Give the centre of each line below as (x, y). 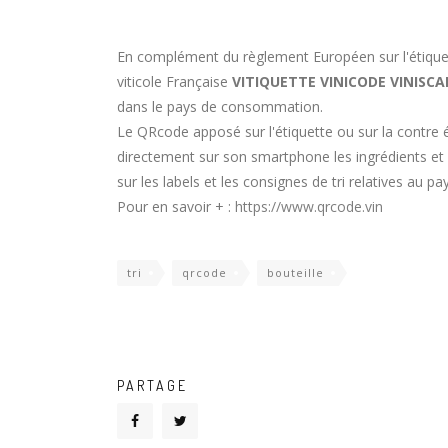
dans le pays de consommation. (220, 107)
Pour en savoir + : (176, 207)
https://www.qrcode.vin (309, 207)
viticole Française (174, 82)
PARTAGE (152, 386)
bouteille (295, 273)
